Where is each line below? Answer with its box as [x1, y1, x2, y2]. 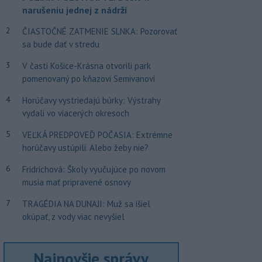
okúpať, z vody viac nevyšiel [22, 211, 125, 222]
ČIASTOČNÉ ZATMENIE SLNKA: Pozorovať [22, 26, 177, 37]
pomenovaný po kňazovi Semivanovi [22, 73, 155, 84]
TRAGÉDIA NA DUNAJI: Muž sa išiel [22, 198, 150, 209]
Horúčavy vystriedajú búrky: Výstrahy [22, 95, 160, 106]
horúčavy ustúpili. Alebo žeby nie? [22, 142, 149, 153]
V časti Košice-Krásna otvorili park [22, 60, 151, 71]
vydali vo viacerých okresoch [22, 108, 129, 119]
